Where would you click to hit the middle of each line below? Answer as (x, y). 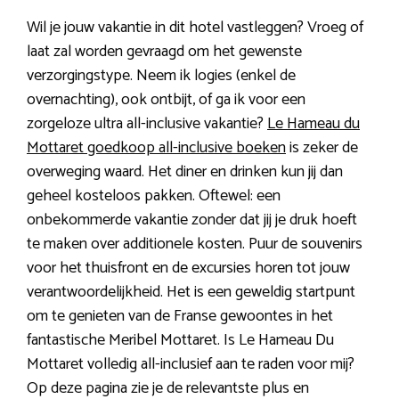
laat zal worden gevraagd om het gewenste (164, 51)
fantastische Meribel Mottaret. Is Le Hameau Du (180, 340)
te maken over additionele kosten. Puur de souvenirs (195, 244)
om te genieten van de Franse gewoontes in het (180, 316)
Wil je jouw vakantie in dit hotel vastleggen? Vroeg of (195, 27)
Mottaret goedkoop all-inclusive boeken (156, 147)
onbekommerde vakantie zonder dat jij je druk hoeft (192, 220)
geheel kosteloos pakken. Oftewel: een (154, 195)
